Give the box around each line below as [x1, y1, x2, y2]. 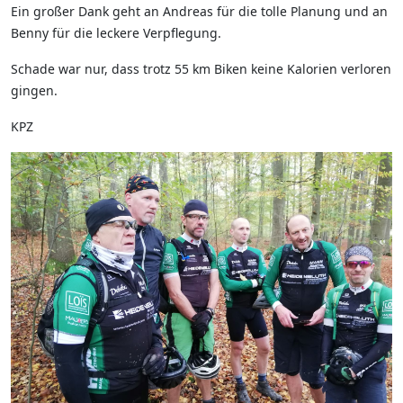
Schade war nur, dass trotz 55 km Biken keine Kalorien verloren [11, 60, 391, 78]
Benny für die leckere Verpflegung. [11, 24, 221, 42]
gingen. [11, 82, 58, 100]
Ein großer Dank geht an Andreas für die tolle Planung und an [11, 3, 388, 21]
